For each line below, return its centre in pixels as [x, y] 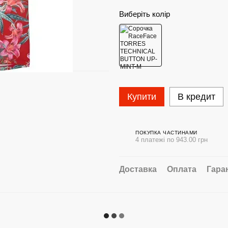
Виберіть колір [145, 14]
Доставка [138, 169]
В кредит [196, 97]
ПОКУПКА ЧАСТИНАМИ [166, 132]
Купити [142, 97]
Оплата [182, 169]
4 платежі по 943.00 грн [172, 139]
